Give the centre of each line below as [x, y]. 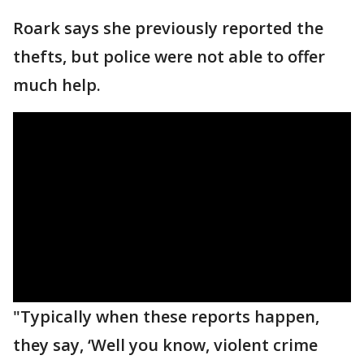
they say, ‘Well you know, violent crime [165, 345]
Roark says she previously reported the [168, 28]
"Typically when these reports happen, [166, 316]
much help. [57, 85]
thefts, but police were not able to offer [169, 56]
